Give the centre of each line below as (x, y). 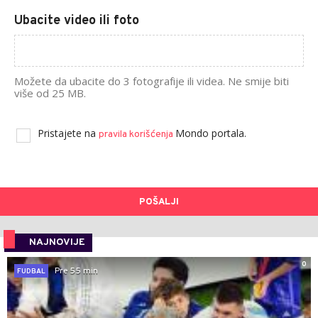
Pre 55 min (76, 271)
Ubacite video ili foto (77, 21)
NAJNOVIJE (57, 243)
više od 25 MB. (50, 93)
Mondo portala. (211, 133)
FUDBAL (31, 272)
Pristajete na (68, 133)
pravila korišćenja (137, 135)
